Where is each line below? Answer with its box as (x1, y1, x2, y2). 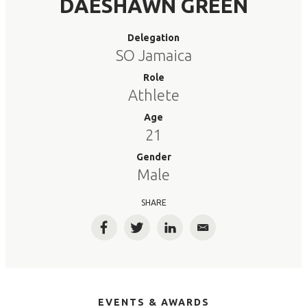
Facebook (103, 226, 156, 241)
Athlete (127, 86, 180, 103)
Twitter (136, 226, 177, 241)
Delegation (127, 32, 180, 43)
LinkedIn (169, 226, 216, 241)
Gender (136, 151, 171, 162)
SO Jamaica (115, 47, 192, 64)
